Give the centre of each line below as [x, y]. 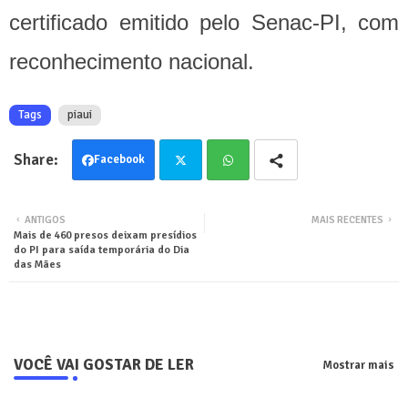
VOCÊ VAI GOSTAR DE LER [104, 365]
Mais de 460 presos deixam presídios [105, 236]
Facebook [119, 160]
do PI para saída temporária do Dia [102, 250]
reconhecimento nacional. [132, 62]
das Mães [37, 265]
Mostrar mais [358, 366]
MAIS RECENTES [347, 220]
